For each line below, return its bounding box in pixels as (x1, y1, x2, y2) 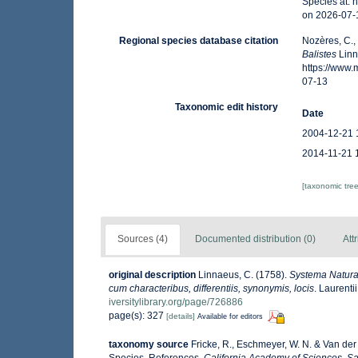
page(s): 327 (109, 310, 166, 322)
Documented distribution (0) (195, 233, 316, 245)
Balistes (302, 49, 337, 61)
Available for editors (197, 312, 263, 321)
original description (109, 269, 196, 281)
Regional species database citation (119, 35, 279, 47)
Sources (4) (117, 233, 168, 245)
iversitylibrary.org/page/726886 (109, 296, 243, 308)
